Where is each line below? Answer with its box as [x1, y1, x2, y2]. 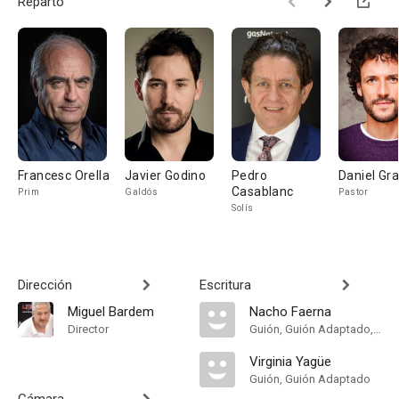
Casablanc [232, 184, 294, 199]
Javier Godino [125, 168, 207, 183]
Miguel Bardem [68, 304, 154, 320]
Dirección [18, 277, 72, 293]
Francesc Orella [18, 168, 110, 183]
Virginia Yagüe [249, 354, 331, 370]
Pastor [338, 187, 368, 197]
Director [68, 322, 109, 336]
